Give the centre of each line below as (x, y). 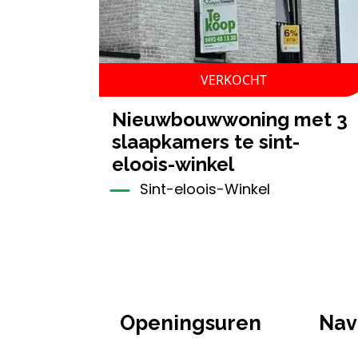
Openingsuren (191, 323)
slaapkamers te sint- (206, 142)
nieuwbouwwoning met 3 (119, 120)
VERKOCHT (233, 80)
